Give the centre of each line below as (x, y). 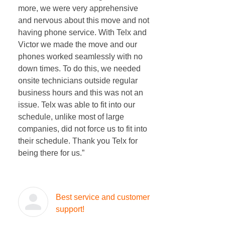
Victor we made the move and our (78, 44)
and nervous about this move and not (84, 20)
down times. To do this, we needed (79, 69)
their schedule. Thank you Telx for (78, 141)
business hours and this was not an (81, 93)
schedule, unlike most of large (71, 117)
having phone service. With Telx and (82, 32)
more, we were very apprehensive (78, 8)
